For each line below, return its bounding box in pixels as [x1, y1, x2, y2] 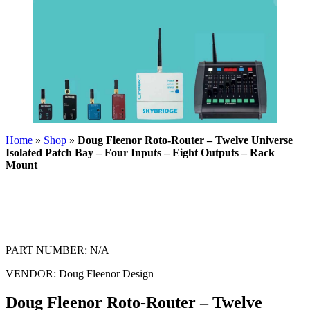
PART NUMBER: [6, 244, 87, 256]
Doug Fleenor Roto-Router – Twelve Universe [77, 134, 293, 146]
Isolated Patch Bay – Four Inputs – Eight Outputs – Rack [6, 146, 275, 158]
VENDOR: [6, 267, 56, 280]
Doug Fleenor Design [56, 267, 154, 280]
